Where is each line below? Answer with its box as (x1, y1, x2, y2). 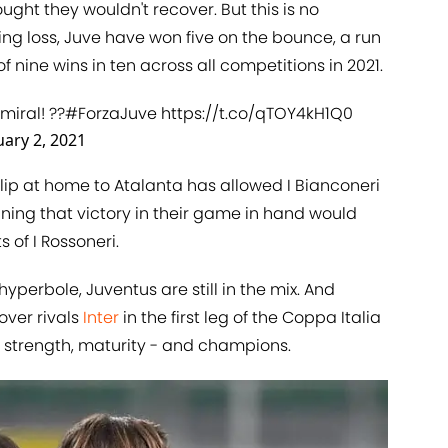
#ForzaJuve (65, 102, 157, 126)
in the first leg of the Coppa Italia (119, 306, 381, 330)
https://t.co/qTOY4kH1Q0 (161, 102, 353, 126)
